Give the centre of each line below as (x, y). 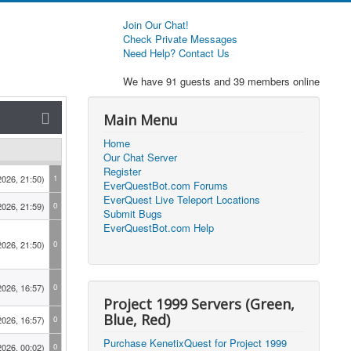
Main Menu (141, 120)
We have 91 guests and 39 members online (221, 81)
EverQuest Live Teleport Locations (182, 199)
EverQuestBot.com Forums (166, 185)
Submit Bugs (133, 213)
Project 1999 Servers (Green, (199, 304)
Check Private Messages (180, 39)
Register (123, 171)
